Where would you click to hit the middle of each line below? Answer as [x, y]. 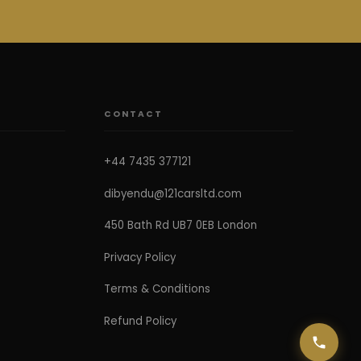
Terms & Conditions [158, 289]
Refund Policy [141, 321]
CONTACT [133, 114]
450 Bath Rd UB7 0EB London [181, 226]
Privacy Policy [140, 257]
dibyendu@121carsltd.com [173, 193]
